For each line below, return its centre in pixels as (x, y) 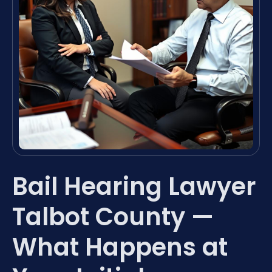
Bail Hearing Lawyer (134, 187)
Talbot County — (113, 217)
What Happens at (120, 247)
